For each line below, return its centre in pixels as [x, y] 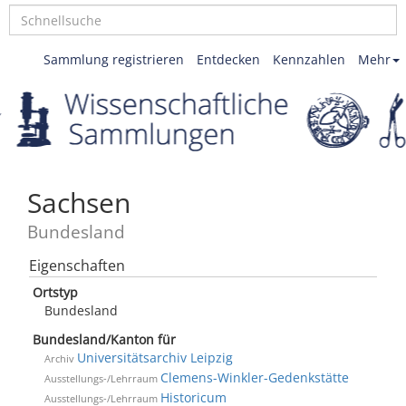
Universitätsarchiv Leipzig [155, 358]
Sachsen [79, 203]
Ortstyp [55, 292]
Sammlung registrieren [114, 59]
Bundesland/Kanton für [104, 339]
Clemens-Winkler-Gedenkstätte [255, 377]
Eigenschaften [77, 266]
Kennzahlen [309, 59]
